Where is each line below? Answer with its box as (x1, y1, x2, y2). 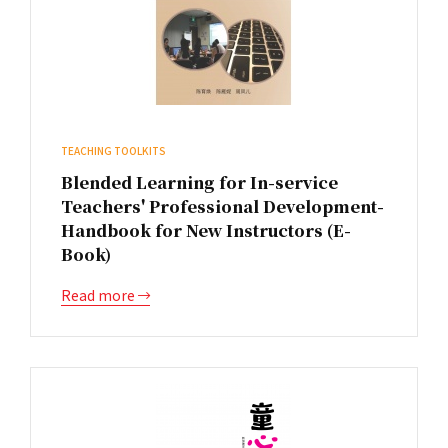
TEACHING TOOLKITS (61, 143, 166, 158)
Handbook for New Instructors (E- (61, 219, 351, 242)
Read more (61, 285, 138, 305)
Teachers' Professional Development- (61, 195, 384, 218)
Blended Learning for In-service (61, 171, 338, 194)
